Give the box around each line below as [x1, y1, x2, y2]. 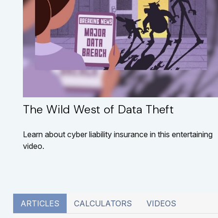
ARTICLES [20, 199, 59, 209]
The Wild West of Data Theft [22, 102, 174, 117]
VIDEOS [146, 199, 176, 209]
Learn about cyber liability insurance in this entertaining [22, 129, 213, 140]
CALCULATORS [73, 199, 132, 209]
